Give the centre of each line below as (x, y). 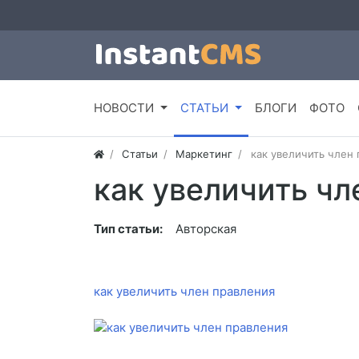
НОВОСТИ (124, 108)
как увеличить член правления (184, 292)
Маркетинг (204, 154)
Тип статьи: (128, 229)
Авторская (206, 229)
